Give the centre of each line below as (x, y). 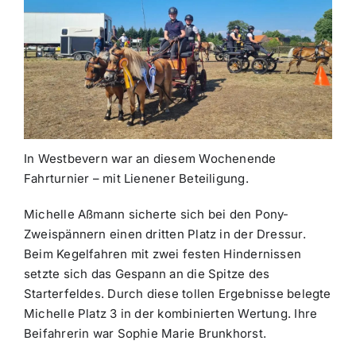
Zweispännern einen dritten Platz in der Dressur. (164, 234)
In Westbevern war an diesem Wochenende (150, 158)
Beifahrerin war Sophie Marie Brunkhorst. (145, 333)
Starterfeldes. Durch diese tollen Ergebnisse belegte (177, 293)
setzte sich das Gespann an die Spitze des (147, 273)
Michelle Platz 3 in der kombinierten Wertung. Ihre (170, 313)
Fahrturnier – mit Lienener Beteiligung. (136, 178)
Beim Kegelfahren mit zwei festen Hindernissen (163, 253)
